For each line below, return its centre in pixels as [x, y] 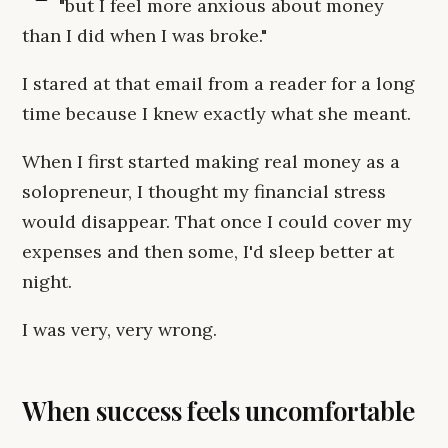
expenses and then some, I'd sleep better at [208, 251]
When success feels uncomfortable [219, 410]
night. [47, 281]
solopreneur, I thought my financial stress [204, 191]
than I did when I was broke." [144, 35]
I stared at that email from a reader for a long [218, 83]
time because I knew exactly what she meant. [216, 113]
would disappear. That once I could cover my [217, 221]
